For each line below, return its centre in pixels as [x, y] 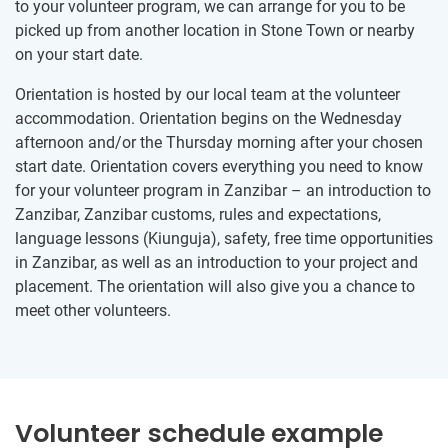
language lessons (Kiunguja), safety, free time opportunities [224, 239]
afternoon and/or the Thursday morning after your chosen [219, 143]
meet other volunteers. [93, 311]
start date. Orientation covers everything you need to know [219, 167]
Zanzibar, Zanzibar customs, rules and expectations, [198, 215]
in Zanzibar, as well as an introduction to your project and [216, 263]
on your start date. [79, 55]
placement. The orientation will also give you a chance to [215, 287]
